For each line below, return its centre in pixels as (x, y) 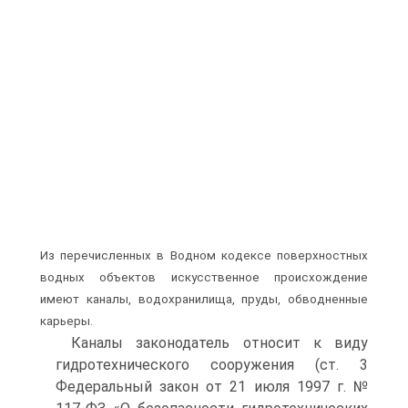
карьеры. (66, 321)
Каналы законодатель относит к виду (219, 343)
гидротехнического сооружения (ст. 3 (212, 365)
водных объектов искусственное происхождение (204, 278)
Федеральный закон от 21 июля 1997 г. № (212, 387)
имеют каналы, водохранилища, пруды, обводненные (204, 300)
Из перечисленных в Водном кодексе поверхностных (204, 256)
